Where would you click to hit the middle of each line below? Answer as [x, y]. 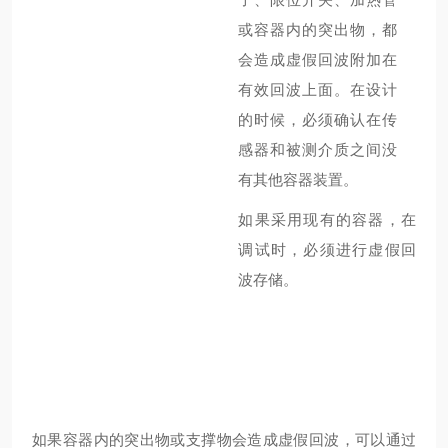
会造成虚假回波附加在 [318, 59]
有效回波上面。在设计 [318, 89]
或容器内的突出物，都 [318, 29]
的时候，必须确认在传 [318, 119]
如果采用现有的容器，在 [327, 219]
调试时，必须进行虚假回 [327, 249]
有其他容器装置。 [298, 179]
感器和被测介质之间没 [318, 149]
